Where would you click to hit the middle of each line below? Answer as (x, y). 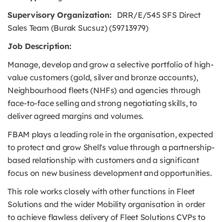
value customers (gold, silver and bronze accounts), (103, 77)
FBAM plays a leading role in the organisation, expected (110, 134)
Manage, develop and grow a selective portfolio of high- (111, 64)
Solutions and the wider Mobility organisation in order (106, 204)
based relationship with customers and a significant (103, 160)
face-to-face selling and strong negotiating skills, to (102, 103)
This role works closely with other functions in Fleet (101, 191)
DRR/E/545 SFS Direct (156, 15)
